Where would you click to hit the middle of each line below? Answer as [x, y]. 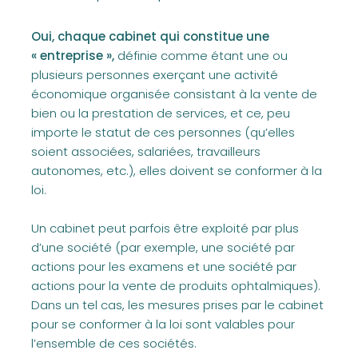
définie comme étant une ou [201, 56]
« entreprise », [73, 56]
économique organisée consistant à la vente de [174, 94]
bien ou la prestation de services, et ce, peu [161, 113]
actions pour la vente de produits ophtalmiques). [176, 286]
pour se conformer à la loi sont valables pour [163, 324]
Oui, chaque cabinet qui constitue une [150, 36]
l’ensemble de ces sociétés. [114, 343]
